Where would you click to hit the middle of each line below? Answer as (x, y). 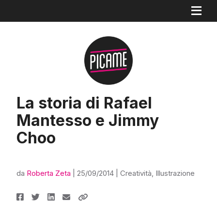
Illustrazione (175, 173)
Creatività (136, 173)
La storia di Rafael (84, 103)
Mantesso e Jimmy (88, 120)
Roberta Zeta (49, 173)
